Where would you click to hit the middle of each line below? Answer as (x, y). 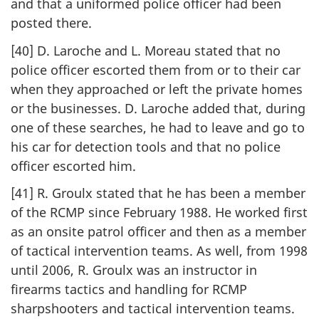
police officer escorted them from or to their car (156, 69)
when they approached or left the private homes (157, 89)
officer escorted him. (73, 166)
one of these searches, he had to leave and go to (158, 127)
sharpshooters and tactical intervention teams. (153, 309)
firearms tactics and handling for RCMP (129, 289)
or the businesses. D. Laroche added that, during (158, 108)
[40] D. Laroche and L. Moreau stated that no (146, 50)
